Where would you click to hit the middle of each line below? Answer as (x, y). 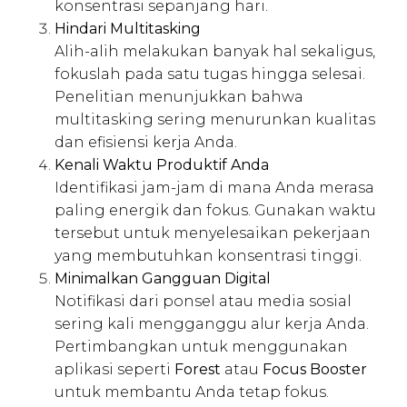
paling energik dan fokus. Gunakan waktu (215, 210)
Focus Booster (315, 369)
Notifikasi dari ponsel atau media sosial (203, 301)
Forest (198, 369)
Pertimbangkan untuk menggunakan (201, 346)
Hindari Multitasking (128, 28)
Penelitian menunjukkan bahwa (179, 96)
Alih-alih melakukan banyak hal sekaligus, (215, 51)
